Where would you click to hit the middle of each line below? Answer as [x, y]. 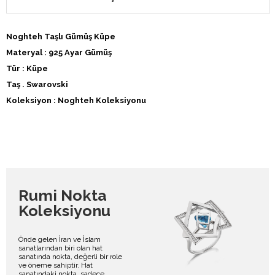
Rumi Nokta [63, 195]
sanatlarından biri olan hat [60, 248]
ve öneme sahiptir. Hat [56, 265]
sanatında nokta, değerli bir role [70, 256]
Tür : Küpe [27, 69]
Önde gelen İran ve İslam [60, 239]
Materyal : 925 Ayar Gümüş [59, 53]
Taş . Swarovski [37, 85]
